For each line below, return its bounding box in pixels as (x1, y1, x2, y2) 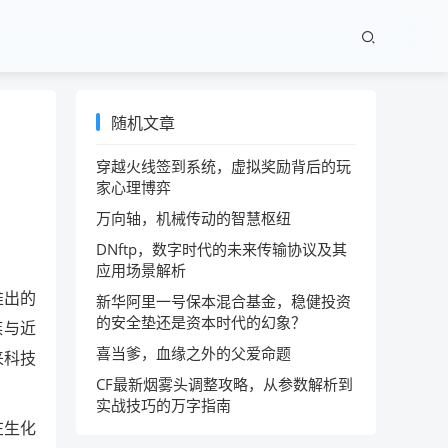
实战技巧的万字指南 (96, 395, 231, 415)
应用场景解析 (96, 260, 186, 280)
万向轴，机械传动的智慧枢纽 (96, 208, 291, 228)
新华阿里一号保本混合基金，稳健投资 (96, 291, 351, 311)
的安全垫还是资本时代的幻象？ (96, 312, 306, 332)
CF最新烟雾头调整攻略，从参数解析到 (96, 374, 353, 394)
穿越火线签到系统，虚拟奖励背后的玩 (96, 156, 351, 176)
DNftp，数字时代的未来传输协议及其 (96, 239, 347, 259)
